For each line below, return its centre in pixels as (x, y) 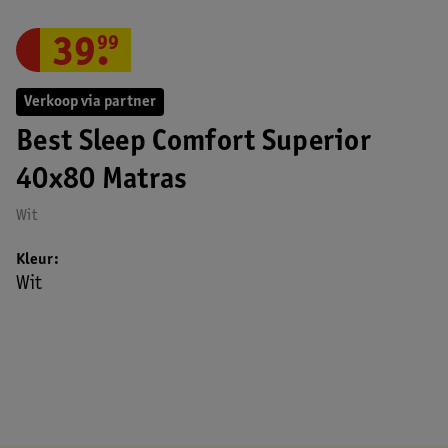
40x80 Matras (102, 181)
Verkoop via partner (90, 101)
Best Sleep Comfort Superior (194, 143)
